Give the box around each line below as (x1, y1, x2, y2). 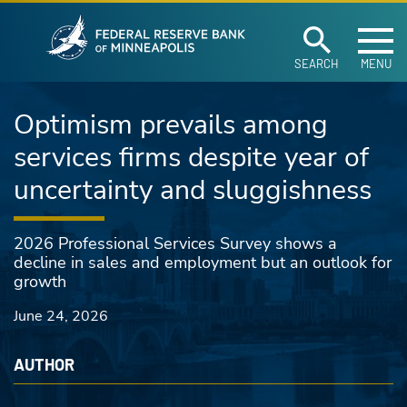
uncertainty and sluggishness (14, 172, 372, 209)
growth (14, 271, 66, 293)
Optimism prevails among (14, 106, 328, 144)
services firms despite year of (14, 139, 369, 176)
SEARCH (294, 56, 339, 71)
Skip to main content (27, 11, 168, 31)
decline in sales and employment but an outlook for (14, 252, 392, 273)
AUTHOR (14, 354, 74, 374)
